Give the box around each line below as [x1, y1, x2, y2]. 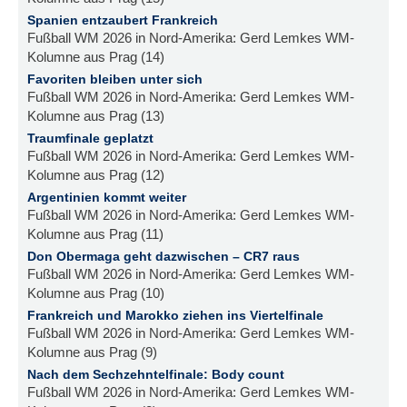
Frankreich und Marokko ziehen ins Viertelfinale [27, 307, 323, 323]
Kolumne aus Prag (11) [27, 225, 164, 242]
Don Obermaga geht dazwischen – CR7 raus [27, 248, 300, 263]
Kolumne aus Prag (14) [27, 48, 164, 65]
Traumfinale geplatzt [27, 130, 154, 145]
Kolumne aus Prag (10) [27, 284, 164, 301]
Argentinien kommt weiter [27, 189, 186, 204]
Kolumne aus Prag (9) [27, 343, 157, 360]
